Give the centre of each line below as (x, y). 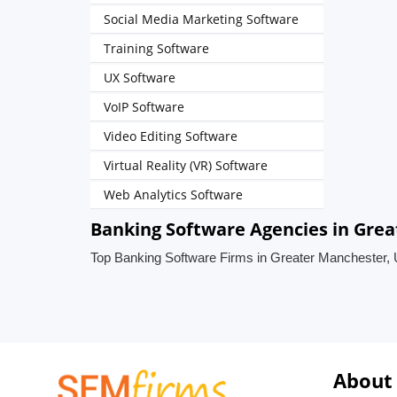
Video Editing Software (171, 136)
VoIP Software (144, 107)
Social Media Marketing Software (201, 19)
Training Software (156, 48)
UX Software (140, 78)
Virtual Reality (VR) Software (186, 165)
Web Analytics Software (173, 195)
